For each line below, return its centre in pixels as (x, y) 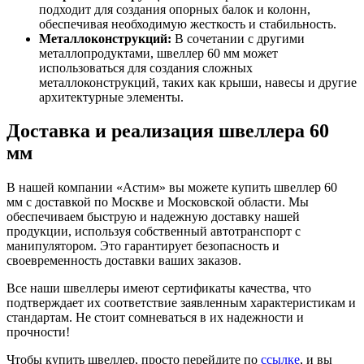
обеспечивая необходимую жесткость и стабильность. (188, 24)
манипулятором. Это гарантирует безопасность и (143, 246)
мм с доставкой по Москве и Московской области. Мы (158, 202)
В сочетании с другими (238, 38)
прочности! (38, 332)
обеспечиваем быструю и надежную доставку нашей (153, 217)
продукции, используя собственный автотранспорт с (154, 232)
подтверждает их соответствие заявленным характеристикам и (181, 303)
